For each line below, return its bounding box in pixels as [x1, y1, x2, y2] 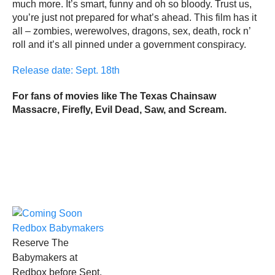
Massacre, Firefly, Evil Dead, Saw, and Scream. [12, 104, 227, 115]
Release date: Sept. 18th [12, 64, 120, 76]
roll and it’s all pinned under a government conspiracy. [12, 39, 246, 50]
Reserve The [12, 237, 69, 248]
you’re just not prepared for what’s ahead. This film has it [12, 12, 257, 23]
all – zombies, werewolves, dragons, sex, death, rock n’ [12, 25, 250, 36]
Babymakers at [12, 252, 77, 263]
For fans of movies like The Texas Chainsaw [12, 90, 216, 101]
